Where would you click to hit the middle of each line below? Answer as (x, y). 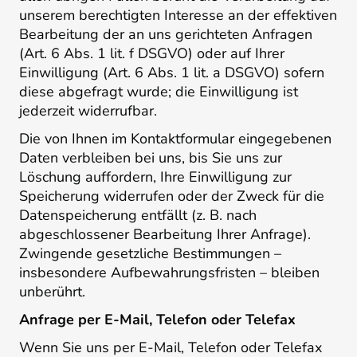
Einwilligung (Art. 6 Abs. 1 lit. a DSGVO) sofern (172, 73)
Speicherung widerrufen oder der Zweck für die (172, 196)
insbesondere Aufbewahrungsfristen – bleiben (169, 273)
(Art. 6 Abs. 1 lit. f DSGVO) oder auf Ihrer (152, 54)
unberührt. (52, 292)
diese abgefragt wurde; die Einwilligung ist (159, 92)
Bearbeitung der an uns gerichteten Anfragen (166, 35)
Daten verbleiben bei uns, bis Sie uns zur (151, 158)
